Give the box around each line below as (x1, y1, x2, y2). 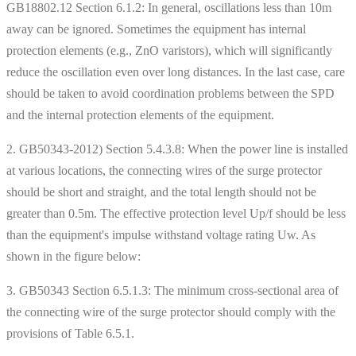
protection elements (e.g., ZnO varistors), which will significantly (6, 43, 332, 57)
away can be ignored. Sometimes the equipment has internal (6, 21, 306, 36)
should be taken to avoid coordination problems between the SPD (6, 86, 335, 100)
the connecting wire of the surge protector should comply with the (6, 304, 335, 319)
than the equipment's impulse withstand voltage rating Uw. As (6, 227, 315, 242)
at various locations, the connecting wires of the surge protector (6, 163, 322, 177)
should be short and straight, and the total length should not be (6, 184, 316, 199)
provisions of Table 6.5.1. (6, 326, 134, 340)
